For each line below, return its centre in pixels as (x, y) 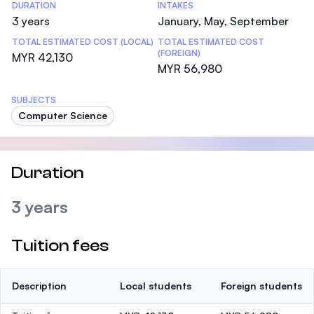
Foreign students (261, 286)
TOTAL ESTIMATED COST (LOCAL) (83, 42)
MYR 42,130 (42, 57)
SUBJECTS (34, 100)
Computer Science (63, 115)
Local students (156, 286)
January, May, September (223, 21)
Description (39, 286)
